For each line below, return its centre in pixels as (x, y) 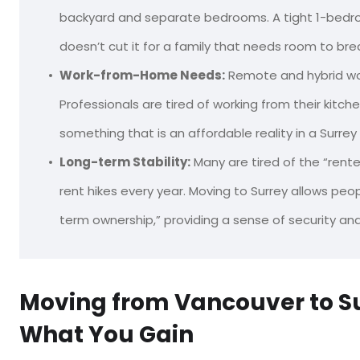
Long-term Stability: (125, 162)
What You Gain (106, 335)
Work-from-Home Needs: (142, 75)
